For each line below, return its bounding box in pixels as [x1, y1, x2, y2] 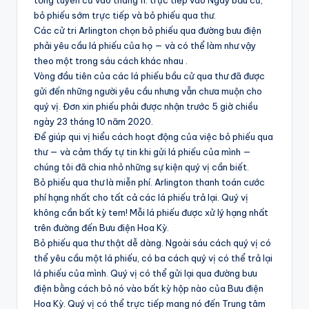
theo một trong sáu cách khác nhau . [34, 55, 188, 67]
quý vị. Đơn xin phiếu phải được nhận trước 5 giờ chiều [34, 101, 258, 112]
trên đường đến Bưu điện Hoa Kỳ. [34, 222, 169, 234]
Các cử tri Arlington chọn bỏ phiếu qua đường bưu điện [34, 25, 261, 37]
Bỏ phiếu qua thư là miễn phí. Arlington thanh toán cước [34, 177, 265, 188]
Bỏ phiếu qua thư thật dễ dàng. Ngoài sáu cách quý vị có [34, 237, 271, 249]
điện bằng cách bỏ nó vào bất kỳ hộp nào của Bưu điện [34, 283, 263, 295]
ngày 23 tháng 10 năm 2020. [34, 116, 153, 128]
